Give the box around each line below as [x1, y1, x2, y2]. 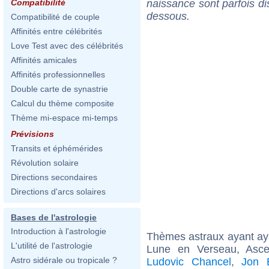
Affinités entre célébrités [11, 26, 102, 36]
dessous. [147, 10, 190, 22]
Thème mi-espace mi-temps [11, 113, 118, 122]
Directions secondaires [11, 172, 97, 182]
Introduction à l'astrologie [11, 226, 106, 236]
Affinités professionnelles [11, 70, 105, 79]
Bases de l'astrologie [11, 213, 97, 222]
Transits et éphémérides [11, 144, 103, 153]
